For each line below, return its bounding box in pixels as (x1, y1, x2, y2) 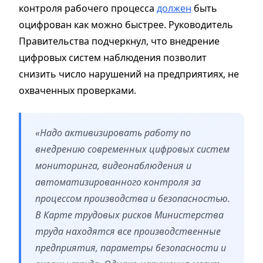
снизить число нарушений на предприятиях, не (19, 67, 239, 80)
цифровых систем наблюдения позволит (19, 50, 207, 64)
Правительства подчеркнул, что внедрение (19, 34, 220, 48)
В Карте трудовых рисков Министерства (35, 208, 224, 221)
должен (157, 1, 191, 15)
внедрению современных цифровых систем (35, 142, 230, 156)
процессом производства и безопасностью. (35, 191, 230, 205)
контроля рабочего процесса (19, 1, 157, 15)
